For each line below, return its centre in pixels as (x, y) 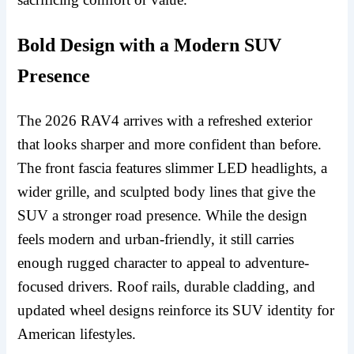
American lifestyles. (77, 334)
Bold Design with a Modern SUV (150, 45)
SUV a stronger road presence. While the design (163, 216)
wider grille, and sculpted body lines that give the (167, 192)
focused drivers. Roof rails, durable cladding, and (167, 287)
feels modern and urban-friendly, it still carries (156, 239)
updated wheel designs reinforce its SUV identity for (176, 311)
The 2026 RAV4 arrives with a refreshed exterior (165, 121)
